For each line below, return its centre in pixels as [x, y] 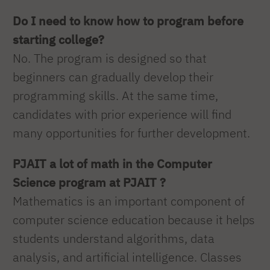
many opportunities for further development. [131, 133]
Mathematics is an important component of [129, 201]
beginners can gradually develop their [113, 77]
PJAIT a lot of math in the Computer [112, 164]
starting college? [58, 40]
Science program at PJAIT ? [89, 183]
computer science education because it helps [134, 220]
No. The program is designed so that [110, 58]
